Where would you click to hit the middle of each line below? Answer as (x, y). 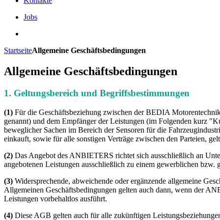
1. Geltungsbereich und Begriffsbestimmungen (97, 93)
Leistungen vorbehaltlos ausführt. (55, 198)
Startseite (18, 50)
